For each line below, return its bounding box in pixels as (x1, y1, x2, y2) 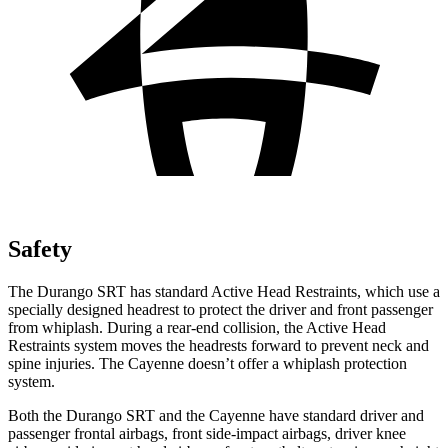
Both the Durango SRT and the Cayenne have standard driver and (8, 406, 424, 424)
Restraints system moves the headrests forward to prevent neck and (8, 336, 429, 354)
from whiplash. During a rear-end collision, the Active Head (8, 318, 386, 336)
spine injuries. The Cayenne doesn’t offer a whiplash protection (8, 354, 407, 372)
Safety (8, 235, 72, 262)
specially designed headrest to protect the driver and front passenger (8, 300, 433, 318)
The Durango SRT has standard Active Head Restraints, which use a (8, 282, 440, 300)
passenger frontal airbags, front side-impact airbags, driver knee (8, 424, 406, 442)
